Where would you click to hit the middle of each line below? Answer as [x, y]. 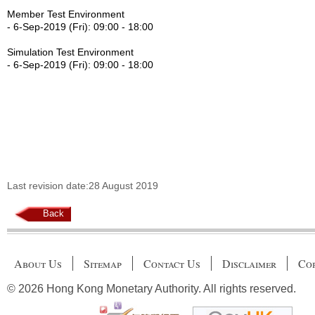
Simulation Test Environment [70, 53]
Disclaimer [249, 263]
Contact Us [172, 263]
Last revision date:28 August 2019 [83, 186]
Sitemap [103, 263]
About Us [38, 263]
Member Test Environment [66, 15]
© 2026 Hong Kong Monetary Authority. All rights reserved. [152, 289]
